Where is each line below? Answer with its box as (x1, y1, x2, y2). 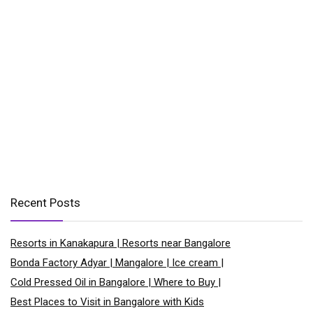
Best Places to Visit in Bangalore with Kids (10, 295, 204, 308)
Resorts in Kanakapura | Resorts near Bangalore (10, 236, 231, 249)
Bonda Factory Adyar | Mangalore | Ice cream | (10, 256, 224, 269)
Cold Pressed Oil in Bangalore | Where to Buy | (10, 275, 221, 289)
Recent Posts (10, 195, 80, 210)
